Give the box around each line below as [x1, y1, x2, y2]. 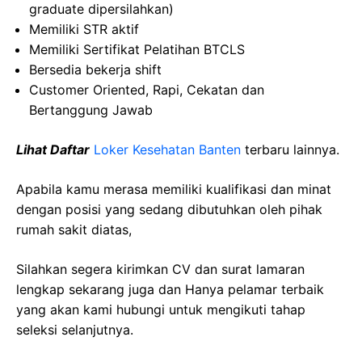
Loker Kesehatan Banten [94, 141, 241, 158]
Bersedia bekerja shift [29, 61, 162, 78]
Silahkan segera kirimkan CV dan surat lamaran [16, 261, 305, 277]
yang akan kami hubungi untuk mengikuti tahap [16, 301, 305, 318]
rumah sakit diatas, [16, 221, 132, 238]
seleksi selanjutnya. [16, 322, 133, 338]
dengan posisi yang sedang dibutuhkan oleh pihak [16, 201, 322, 217]
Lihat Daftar [16, 141, 90, 158]
